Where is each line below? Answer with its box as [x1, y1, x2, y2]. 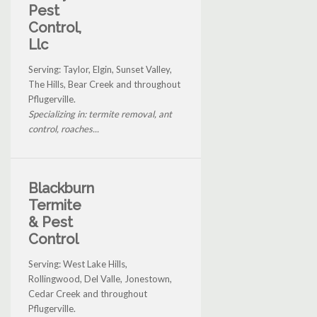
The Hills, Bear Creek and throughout [28, 78, 180, 90]
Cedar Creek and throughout [28, 287, 147, 299]
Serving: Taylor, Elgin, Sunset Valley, [28, 63, 172, 75]
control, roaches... [28, 122, 99, 134]
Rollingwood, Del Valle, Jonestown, [28, 272, 172, 284]
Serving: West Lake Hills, [28, 258, 127, 270]
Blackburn [28, 179, 94, 197]
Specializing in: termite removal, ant [28, 108, 172, 120]
